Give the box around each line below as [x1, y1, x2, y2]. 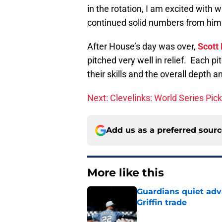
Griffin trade [137, 198, 187, 208]
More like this [87, 166, 164, 180]
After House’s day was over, [87, 41, 198, 52]
